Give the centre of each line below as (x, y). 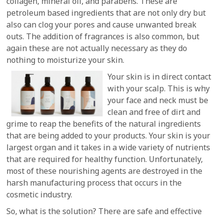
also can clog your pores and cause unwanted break (102, 25)
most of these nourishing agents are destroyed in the (105, 171)
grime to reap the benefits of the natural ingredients (104, 124)
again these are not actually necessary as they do (97, 48)
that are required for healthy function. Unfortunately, (105, 159)
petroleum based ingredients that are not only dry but (106, 13)
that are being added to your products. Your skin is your (109, 136)
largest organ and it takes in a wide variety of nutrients (109, 147)
